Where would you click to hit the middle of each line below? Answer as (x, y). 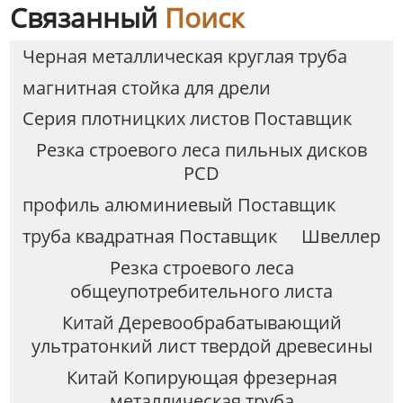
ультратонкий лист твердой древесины (201, 346)
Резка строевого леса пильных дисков (201, 150)
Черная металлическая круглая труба (184, 56)
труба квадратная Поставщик (149, 237)
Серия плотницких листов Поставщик (187, 119)
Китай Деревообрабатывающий (201, 323)
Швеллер (340, 237)
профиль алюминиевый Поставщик (179, 205)
